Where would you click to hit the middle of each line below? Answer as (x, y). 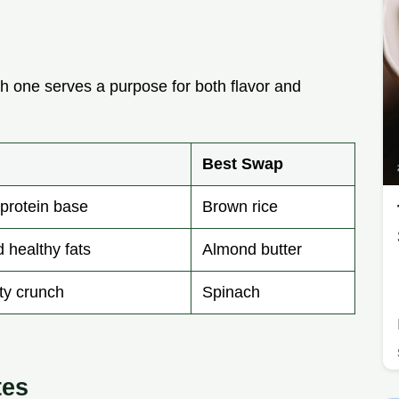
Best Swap (243, 164)
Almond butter (252, 250)
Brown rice (240, 207)
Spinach (231, 293)
